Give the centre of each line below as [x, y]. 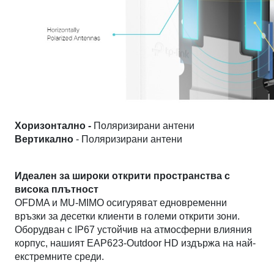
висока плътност [57, 190]
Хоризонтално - [54, 126]
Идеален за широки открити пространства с [123, 176]
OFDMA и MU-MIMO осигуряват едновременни [121, 203]
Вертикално [44, 139]
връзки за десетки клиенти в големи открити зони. [128, 217]
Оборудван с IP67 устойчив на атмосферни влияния [134, 230]
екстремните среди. [60, 257]
